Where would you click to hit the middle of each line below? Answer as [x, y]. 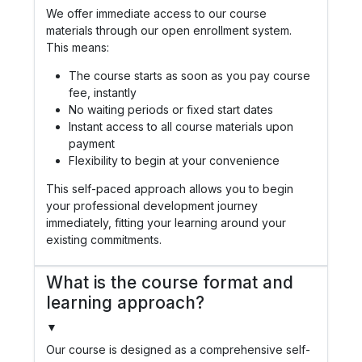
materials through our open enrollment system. [169, 30]
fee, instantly [103, 92]
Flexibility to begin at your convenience [174, 160]
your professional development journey [152, 205]
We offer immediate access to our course [156, 13]
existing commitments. [104, 239]
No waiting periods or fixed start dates [171, 109]
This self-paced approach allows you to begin [170, 188]
